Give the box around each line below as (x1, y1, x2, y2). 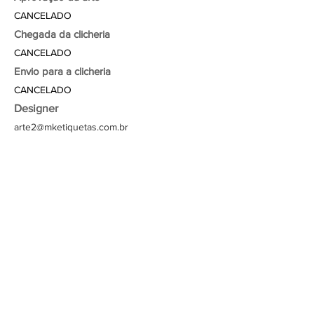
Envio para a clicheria (14, 65, 111, 77)
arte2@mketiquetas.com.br (14, 121, 128, 132)
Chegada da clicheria (14, 28, 110, 40)
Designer (14, 102, 58, 114)
